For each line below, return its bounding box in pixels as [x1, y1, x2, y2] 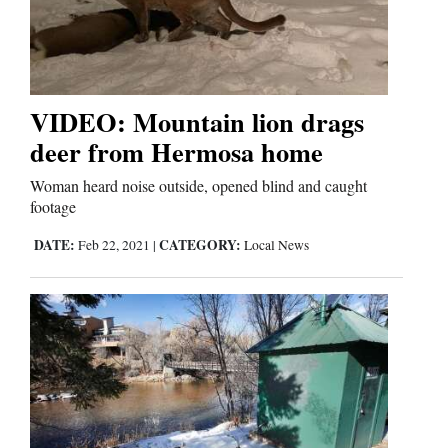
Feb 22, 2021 [75, 236, 153, 255]
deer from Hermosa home [30, 132, 323, 172]
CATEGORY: [159, 235, 241, 256]
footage [30, 196, 76, 218]
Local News [244, 236, 309, 255]
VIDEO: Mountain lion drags [30, 102, 364, 142]
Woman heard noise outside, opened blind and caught [30, 175, 367, 197]
